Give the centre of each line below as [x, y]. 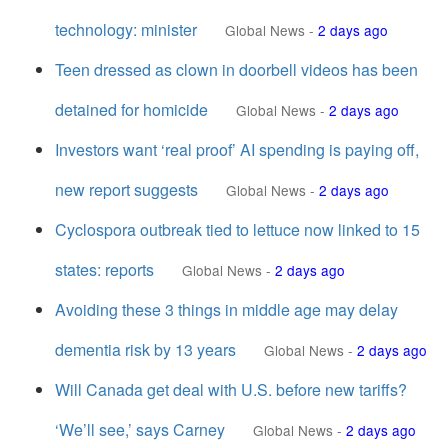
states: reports [104, 269]
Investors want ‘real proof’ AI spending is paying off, [237, 149]
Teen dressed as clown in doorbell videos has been [236, 69]
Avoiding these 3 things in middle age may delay [226, 309]
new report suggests [126, 189]
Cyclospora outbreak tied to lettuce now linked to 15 [237, 229]
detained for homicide [131, 109]
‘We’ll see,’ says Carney [140, 429]
